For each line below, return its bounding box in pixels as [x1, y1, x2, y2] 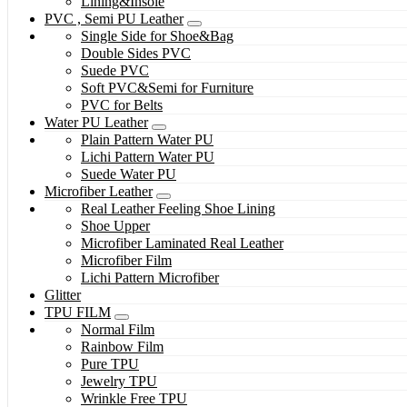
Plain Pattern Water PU [81, 132, 213, 148]
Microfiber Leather [45, 184, 153, 200]
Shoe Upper [81, 218, 150, 234]
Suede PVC [81, 63, 149, 79]
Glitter [45, 287, 81, 303]
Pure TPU [81, 356, 139, 372]
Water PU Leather [45, 114, 148, 131]
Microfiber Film [81, 253, 172, 269]
